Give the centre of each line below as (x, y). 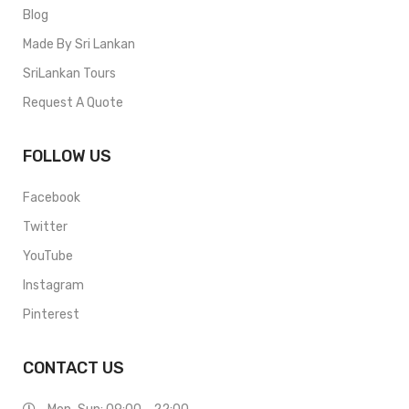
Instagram (53, 285)
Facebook (52, 198)
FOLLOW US (67, 156)
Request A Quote (73, 103)
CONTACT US (73, 368)
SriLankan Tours (69, 73)
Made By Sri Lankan (79, 44)
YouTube (48, 256)
